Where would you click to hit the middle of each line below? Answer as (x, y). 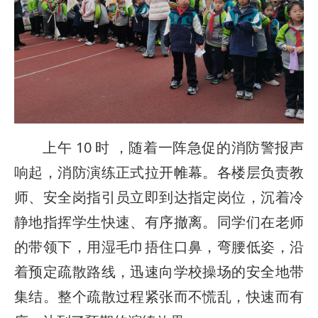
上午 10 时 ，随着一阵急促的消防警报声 (173, 147)
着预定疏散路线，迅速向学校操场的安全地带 (159, 271)
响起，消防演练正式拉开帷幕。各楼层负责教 (159, 172)
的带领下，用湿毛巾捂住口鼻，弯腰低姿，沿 (159, 246)
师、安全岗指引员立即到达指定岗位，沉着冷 (159, 197)
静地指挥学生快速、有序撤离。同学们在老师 (159, 221)
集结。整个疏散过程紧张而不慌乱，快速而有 (159, 296)
